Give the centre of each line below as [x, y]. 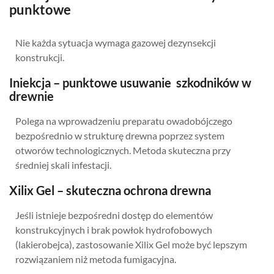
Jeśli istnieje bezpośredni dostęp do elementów [114, 215]
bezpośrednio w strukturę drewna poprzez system [120, 135]
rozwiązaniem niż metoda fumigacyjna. [96, 259]
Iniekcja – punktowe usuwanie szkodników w [130, 82]
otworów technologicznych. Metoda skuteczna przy [123, 150]
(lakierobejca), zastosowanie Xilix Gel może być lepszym [131, 244]
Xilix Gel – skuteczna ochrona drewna [110, 190]
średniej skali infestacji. [63, 165]
